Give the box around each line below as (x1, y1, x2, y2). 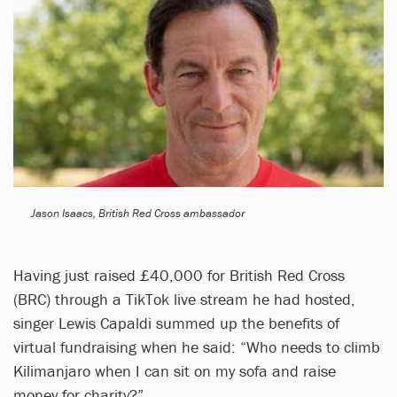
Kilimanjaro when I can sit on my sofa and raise (13, 360, 336, 381)
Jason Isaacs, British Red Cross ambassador (31, 205, 245, 221)
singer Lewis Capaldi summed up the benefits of (13, 312, 339, 333)
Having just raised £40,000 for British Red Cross (13, 264, 345, 285)
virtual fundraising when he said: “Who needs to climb (13, 336, 380, 357)
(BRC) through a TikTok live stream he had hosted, (13, 288, 355, 309)
